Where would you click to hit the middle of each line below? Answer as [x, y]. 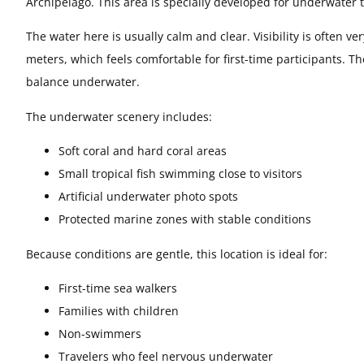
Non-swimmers [100, 334]
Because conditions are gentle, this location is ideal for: [177, 254]
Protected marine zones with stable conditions [185, 219]
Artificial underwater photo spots [148, 197]
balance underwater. [83, 82]
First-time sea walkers [118, 288]
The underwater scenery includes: [119, 116]
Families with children [119, 311]
